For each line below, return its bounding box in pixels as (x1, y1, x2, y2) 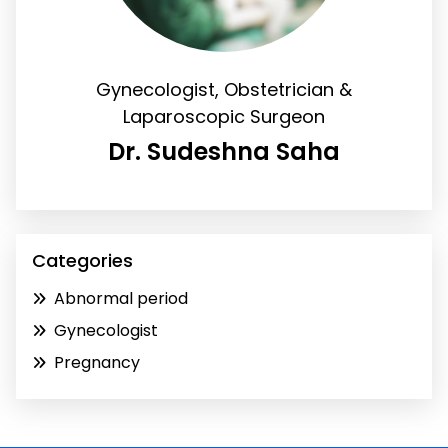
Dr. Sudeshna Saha (108, 135, 340, 168)
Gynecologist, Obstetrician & (96, 77, 352, 102)
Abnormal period (54, 287, 188, 310)
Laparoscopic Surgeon (123, 104, 325, 129)
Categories (32, 248, 133, 273)
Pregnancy (54, 351, 140, 374)
